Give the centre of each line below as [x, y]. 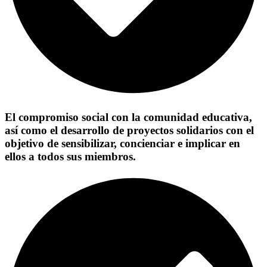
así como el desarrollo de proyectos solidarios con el [129, 130]
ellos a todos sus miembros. [70, 156]
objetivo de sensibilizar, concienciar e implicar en [122, 143]
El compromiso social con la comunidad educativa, [128, 117]
